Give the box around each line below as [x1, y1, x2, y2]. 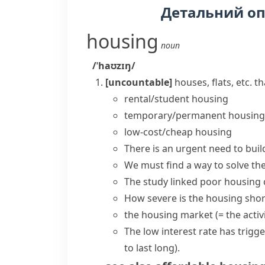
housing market [141, 208, 213, 221]
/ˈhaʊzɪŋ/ [92, 59, 135, 72]
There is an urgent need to [124, 142, 245, 155]
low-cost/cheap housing [124, 125, 232, 138]
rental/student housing [124, 92, 228, 105]
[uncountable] [105, 76, 172, 89]
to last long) [124, 241, 177, 254]
